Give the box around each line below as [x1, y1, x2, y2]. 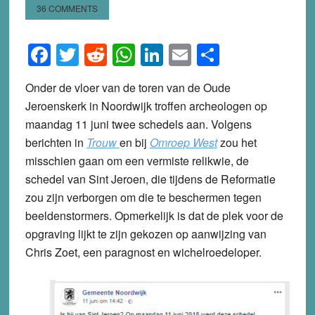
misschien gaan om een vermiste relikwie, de [25, 153, 249, 169]
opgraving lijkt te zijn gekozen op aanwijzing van [25, 226, 266, 243]
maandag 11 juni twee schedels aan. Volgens [25, 116, 252, 133]
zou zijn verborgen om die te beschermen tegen [25, 189, 262, 206]
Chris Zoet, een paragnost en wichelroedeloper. [25, 244, 262, 261]
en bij [119, 134, 150, 151]
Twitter [78, 39, 145, 72]
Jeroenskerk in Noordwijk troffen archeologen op [25, 98, 267, 115]
